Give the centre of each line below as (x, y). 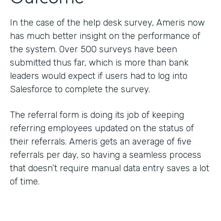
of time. (25, 181)
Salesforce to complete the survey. (80, 89)
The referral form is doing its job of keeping (97, 115)
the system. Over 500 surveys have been (93, 49)
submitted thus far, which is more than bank (99, 62)
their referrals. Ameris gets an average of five (101, 141)
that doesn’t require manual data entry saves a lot (110, 168)
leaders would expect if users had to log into (99, 76)
